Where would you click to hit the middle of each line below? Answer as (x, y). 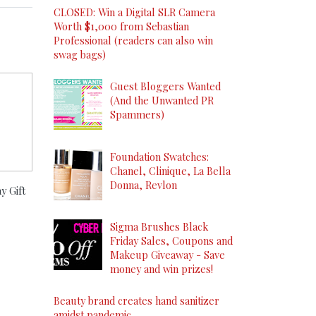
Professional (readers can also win (133, 41)
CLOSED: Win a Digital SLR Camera (134, 12)
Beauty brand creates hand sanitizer (136, 301)
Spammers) (137, 115)
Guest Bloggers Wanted (165, 86)
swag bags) (80, 55)
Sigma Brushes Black (159, 227)
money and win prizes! (162, 269)
